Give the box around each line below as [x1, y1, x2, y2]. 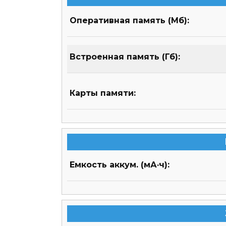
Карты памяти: [70, 88, 136, 98]
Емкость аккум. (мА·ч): [70, 160, 169, 170]
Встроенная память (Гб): [70, 52, 180, 62]
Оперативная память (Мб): [70, 16, 189, 26]
